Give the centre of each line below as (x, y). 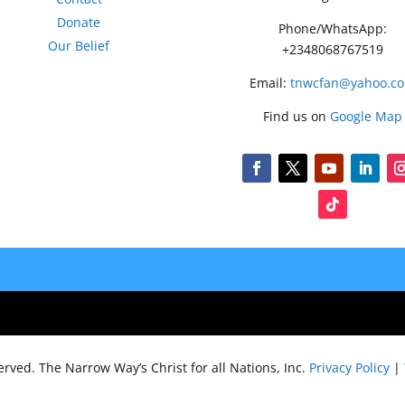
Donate (79, 22)
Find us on (296, 116)
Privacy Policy (349, 367)
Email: (269, 82)
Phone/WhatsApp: (332, 28)
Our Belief (79, 45)
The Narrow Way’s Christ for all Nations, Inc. (174, 367)
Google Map (366, 116)
